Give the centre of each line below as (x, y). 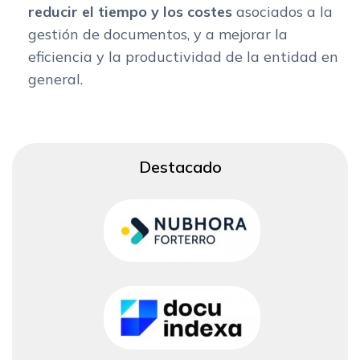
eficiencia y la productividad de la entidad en (183, 56)
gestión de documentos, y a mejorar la (158, 34)
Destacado (180, 166)
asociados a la (282, 11)
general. (55, 79)
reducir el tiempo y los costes (130, 11)
